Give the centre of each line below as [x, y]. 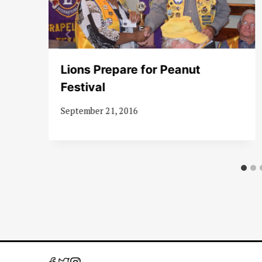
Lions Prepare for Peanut [130, 69]
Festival [83, 87]
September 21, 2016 [99, 111]
